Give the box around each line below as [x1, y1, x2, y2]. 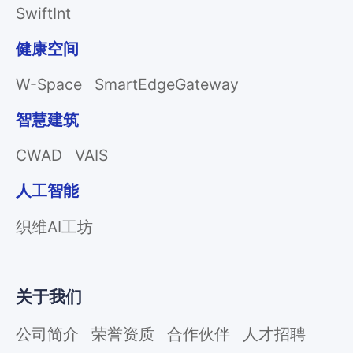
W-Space [15, 75, 82, 95]
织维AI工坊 [15, 217, 93, 237]
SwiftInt [15, 4, 71, 24]
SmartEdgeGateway [94, 75, 239, 95]
